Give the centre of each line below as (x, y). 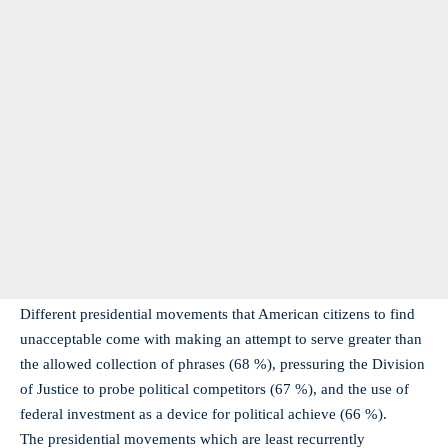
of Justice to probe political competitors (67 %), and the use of (214, 389)
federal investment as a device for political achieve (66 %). (203, 414)
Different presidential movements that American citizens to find (217, 314)
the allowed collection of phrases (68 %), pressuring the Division (222, 364)
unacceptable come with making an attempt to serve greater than (221, 339)
